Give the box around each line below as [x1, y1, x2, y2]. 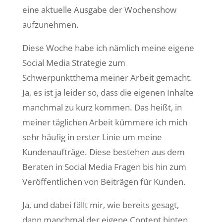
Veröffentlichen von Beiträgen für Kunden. [22, 176, 186, 187]
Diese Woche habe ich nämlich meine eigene [22, 42, 194, 54]
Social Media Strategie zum [22, 57, 125, 68]
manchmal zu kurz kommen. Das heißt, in [22, 102, 182, 113]
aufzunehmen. [22, 19, 79, 30]
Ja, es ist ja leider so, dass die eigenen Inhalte [22, 87, 194, 98]
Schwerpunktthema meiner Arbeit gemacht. [22, 72, 192, 83]
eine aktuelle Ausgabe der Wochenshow [22, 4, 176, 15]
